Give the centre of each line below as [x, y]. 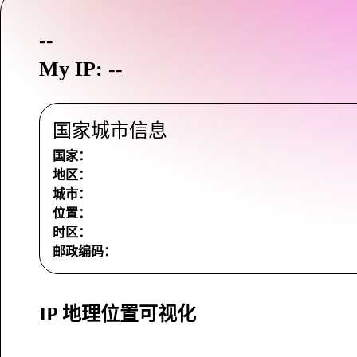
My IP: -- [81, 69]
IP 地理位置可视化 [118, 314]
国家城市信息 [110, 131]
